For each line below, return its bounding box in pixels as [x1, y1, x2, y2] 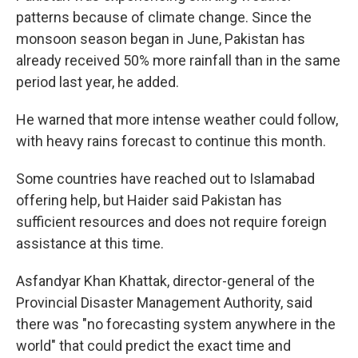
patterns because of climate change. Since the [16, 9, 312, 26]
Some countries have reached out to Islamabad [16, 170, 315, 187]
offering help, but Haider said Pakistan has [16, 192, 282, 209]
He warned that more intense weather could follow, [16, 111, 338, 128]
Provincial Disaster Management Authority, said [16, 294, 312, 311]
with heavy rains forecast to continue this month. [16, 133, 326, 149]
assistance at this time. [16, 235, 164, 252]
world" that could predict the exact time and [16, 337, 291, 354]
